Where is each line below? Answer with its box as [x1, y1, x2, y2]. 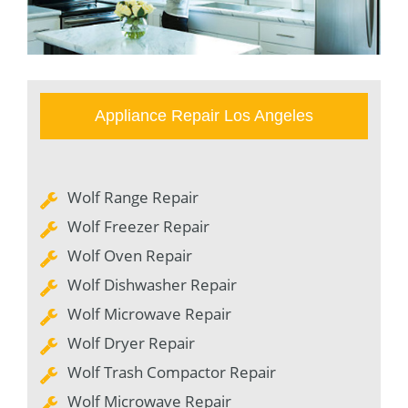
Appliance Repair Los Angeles [95, 106, 313, 125]
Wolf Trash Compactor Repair [67, 361, 276, 382]
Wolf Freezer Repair [67, 215, 209, 237]
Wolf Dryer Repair [67, 331, 195, 353]
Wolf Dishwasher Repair [67, 273, 237, 295]
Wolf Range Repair [67, 186, 199, 208]
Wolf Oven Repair [67, 244, 192, 266]
